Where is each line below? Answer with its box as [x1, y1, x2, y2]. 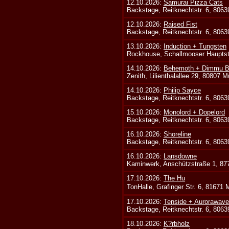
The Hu [164, 174, 186, 182]
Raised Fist [164, 20, 198, 29]
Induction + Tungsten [164, 42, 227, 51]
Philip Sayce [164, 86, 201, 95]
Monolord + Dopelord [164, 108, 225, 117]
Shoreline [164, 130, 192, 139]
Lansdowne [164, 152, 197, 161]
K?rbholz [164, 220, 190, 228]
